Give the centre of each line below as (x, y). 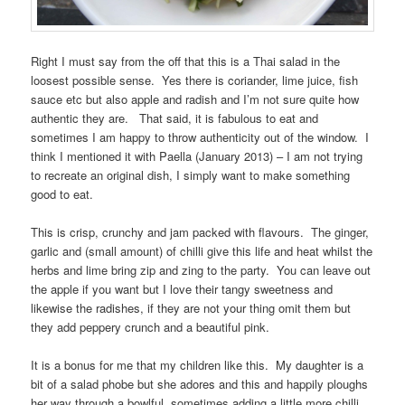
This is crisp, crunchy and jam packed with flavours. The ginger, (200, 231)
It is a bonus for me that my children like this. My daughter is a (198, 364)
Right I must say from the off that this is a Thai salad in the (186, 61)
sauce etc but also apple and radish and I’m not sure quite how (195, 99)
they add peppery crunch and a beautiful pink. (151, 326)
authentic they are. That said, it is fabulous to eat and (175, 118)
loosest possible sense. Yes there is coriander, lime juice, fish (195, 80)
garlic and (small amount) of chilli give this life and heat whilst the (202, 250)
